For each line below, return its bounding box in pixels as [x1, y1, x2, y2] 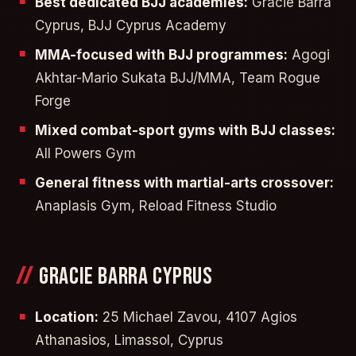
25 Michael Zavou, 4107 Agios [99, 309, 297, 326]
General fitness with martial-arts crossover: [35, 174, 334, 191]
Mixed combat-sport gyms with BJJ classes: [35, 122, 335, 138]
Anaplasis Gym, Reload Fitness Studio [35, 197, 277, 214]
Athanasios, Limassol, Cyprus [35, 332, 223, 349]
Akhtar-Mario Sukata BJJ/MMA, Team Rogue [35, 69, 320, 86]
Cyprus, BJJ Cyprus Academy [35, 17, 226, 33]
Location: [35, 309, 99, 326]
